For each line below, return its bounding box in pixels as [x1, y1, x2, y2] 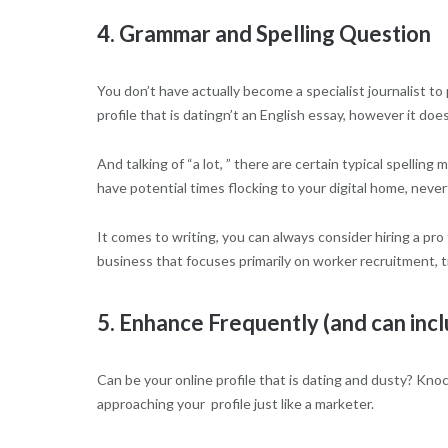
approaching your [96, 394, 208, 412]
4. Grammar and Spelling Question [96, 20, 431, 48]
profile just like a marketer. [207, 394, 374, 412]
